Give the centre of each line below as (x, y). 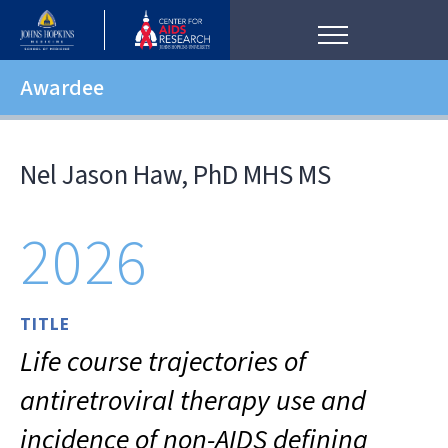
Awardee (62, 88)
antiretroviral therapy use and (193, 401)
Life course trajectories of (163, 362)
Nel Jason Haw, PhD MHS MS (175, 175)
